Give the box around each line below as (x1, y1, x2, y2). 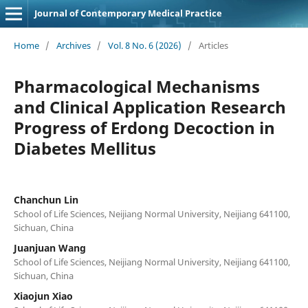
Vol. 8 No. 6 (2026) (107, 38, 181, 52)
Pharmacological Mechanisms (13, 74, 260, 98)
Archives (56, 38, 91, 52)
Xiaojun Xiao (13, 289, 73, 302)
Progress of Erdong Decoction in (13, 115, 275, 139)
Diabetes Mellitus (13, 136, 156, 159)
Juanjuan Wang (13, 241, 86, 254)
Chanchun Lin (13, 192, 78, 206)
